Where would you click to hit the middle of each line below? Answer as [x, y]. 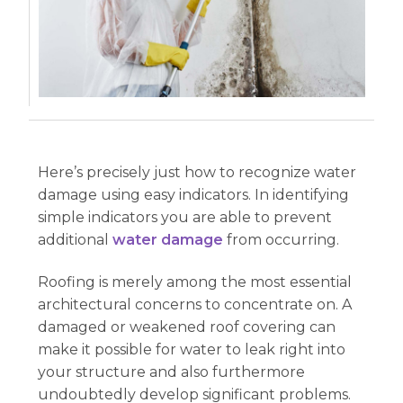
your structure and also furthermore [172, 372]
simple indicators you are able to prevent [185, 217]
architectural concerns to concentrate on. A [195, 305]
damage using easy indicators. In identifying [194, 194]
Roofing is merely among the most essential [195, 282]
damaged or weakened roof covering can [187, 327]
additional [76, 239]
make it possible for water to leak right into [192, 350]
